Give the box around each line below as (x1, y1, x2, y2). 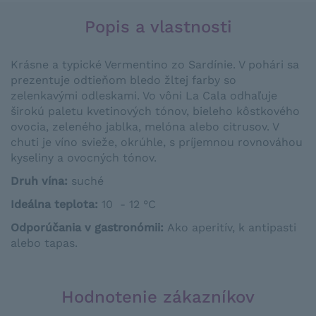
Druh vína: (11, 174, 68, 188)
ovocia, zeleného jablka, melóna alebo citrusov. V (11, 120, 279, 133)
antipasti (248, 221, 296, 234)
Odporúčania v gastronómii (11, 221, 160, 234)
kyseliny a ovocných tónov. (11, 151, 157, 164)
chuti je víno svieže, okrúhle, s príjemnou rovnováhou (11, 135, 303, 149)
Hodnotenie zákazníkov (61, 287, 255, 307)
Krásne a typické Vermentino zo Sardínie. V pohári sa (11, 58, 299, 71)
